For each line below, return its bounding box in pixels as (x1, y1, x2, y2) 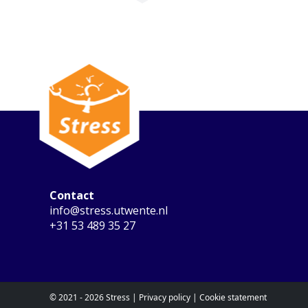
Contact (49, 188, 94, 203)
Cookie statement (199, 291, 267, 303)
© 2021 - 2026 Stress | (49, 291, 139, 303)
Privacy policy (139, 291, 190, 303)
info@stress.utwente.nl (49, 203, 168, 219)
